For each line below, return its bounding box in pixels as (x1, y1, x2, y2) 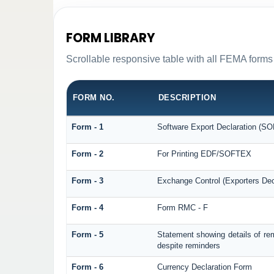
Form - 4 (71, 203, 103, 213)
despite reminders (157, 241, 220, 251)
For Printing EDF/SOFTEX (157, 149, 251, 159)
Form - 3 (71, 176, 103, 186)
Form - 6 (71, 262, 103, 272)
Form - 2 (71, 149, 103, 159)
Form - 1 (71, 122, 103, 132)
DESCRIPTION (158, 93, 217, 103)
